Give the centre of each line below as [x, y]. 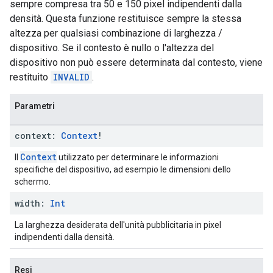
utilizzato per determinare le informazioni [138, 157]
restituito [30, 77]
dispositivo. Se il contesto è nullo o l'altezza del [112, 48]
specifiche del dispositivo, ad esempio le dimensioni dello [123, 169]
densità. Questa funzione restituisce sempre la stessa [126, 19]
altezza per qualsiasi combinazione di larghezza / [116, 33]
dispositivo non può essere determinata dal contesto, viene [136, 62]
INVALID [71, 77]
